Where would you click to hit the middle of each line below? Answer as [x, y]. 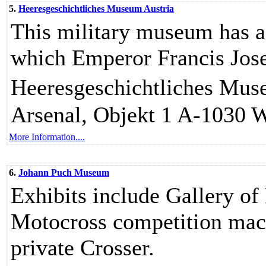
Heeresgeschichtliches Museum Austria [96, 9]
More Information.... [47, 137]
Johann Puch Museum [64, 172]
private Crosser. [83, 248]
